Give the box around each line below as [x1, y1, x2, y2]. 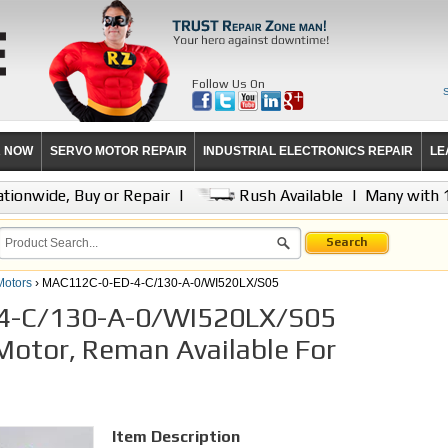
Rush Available [235, 186, 343, 205]
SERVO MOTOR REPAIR [49, 144, 187, 158]
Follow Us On [192, 77, 265, 91]
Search [326, 235, 368, 249]
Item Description [112, 427, 240, 446]
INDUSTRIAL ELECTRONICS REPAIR [203, 144, 414, 158]
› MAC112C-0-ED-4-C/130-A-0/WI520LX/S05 [32, 276, 279, 290]
